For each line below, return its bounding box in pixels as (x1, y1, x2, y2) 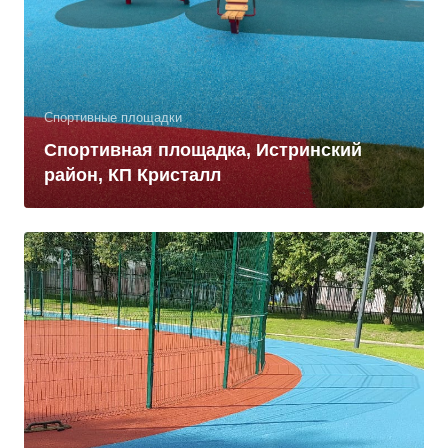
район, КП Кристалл (44, 165, 221, 185)
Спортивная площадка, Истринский (44, 140, 362, 160)
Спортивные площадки (44, 110, 182, 125)
